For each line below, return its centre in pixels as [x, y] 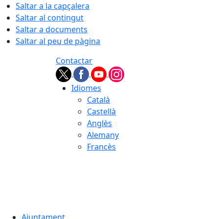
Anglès [99, 123]
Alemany [103, 135]
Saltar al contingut [50, 18]
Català [99, 100]
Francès [101, 147]
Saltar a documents [52, 29]
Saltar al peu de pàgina [58, 41]
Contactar [74, 61]
